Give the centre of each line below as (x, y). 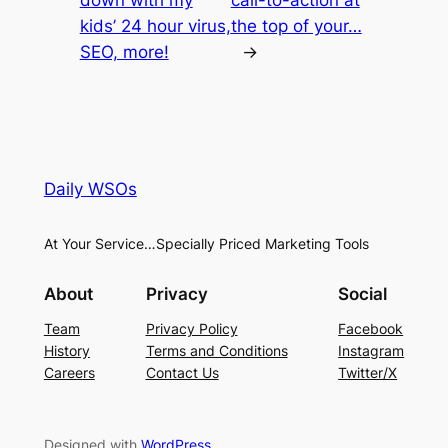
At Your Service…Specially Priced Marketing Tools (206, 244)
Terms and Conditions (216, 350)
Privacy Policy (191, 328)
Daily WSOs (90, 189)
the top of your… (296, 26)
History (66, 350)
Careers (69, 372)
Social (363, 293)
